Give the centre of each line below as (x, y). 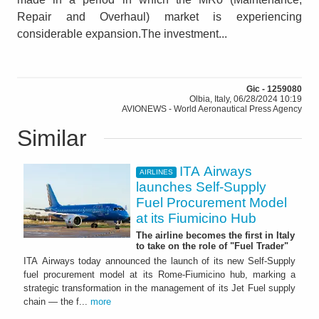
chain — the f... (57, 302)
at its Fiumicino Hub (196, 218)
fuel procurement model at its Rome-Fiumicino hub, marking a (159, 275)
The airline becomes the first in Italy (215, 235)
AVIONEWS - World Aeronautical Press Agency (212, 109)
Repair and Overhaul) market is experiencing (159, 16)
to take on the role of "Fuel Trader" (212, 246)
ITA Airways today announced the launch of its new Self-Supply (159, 261)
